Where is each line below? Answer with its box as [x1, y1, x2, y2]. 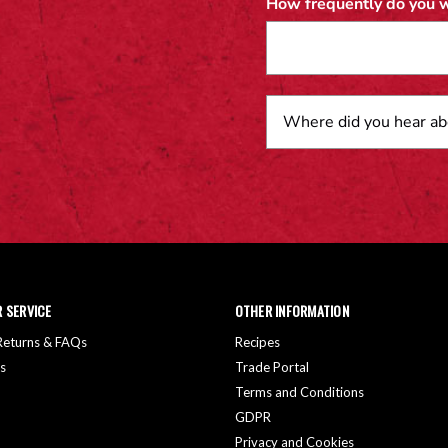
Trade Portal [234, 358, 309, 375]
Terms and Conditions [234, 383, 364, 400]
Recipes [234, 333, 280, 350]
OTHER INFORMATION [234, 299, 349, 321]
